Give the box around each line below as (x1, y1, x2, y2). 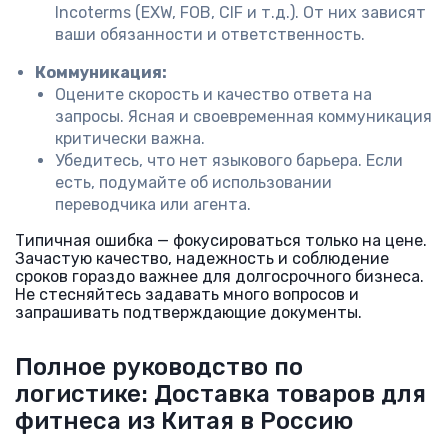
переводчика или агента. (55, 195, 251, 214)
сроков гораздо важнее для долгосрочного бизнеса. (15, 267, 424, 286)
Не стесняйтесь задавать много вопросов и (15, 285, 359, 304)
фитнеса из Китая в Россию (15, 407, 353, 435)
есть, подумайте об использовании (55, 173, 332, 192)
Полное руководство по (15, 353, 303, 381)
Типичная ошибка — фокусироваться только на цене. (15, 231, 427, 250)
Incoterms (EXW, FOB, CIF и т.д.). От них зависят (55, 3, 426, 22)
